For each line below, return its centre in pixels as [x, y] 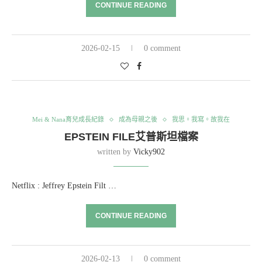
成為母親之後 [138, 119]
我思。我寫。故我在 [201, 119]
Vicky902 [149, 152]
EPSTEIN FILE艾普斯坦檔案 [131, 137]
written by [115, 152]
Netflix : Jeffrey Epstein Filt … [64, 186]
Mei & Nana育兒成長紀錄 [68, 119]
